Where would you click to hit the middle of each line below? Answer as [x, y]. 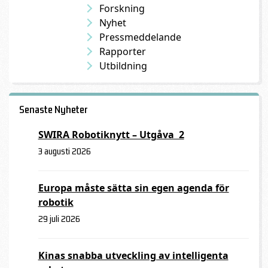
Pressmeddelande [140, 37]
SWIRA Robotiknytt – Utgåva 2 [111, 134]
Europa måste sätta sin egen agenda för [133, 188]
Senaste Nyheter [53, 110]
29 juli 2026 [59, 218]
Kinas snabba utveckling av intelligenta [133, 255]
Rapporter [122, 51]
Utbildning [123, 66]
